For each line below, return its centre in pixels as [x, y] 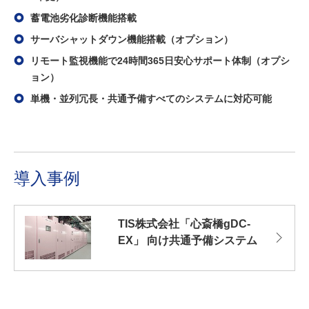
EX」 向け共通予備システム [188, 240]
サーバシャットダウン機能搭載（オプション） [132, 39]
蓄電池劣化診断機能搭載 [83, 18]
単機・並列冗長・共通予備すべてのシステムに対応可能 [151, 98]
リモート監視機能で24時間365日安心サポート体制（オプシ [160, 60]
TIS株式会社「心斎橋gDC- [184, 223]
